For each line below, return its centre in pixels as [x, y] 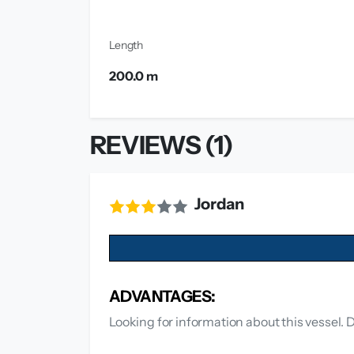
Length [126, 45]
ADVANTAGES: [162, 297]
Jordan [220, 204]
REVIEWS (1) [162, 145]
